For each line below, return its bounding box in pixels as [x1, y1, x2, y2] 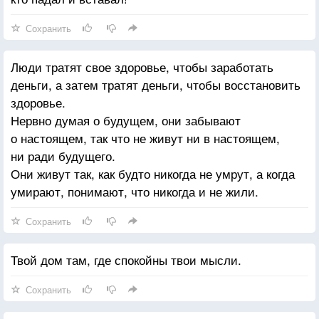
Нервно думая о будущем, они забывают [11, 110, 241, 129]
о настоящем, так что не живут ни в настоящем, [11, 128, 280, 147]
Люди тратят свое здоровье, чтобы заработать [11, 57, 273, 75]
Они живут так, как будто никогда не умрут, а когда [11, 164, 295, 182]
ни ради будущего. [11, 146, 115, 164]
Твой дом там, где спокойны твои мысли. [11, 250, 241, 268]
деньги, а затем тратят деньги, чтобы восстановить [11, 75, 300, 93]
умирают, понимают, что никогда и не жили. [11, 182, 258, 200]
